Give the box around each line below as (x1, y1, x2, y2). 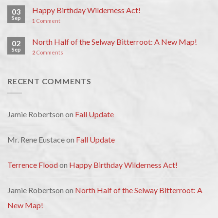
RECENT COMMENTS (7, 76, 91, 86)
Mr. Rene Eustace (7, 134, 65, 144)
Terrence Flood (7, 160, 58, 169)
